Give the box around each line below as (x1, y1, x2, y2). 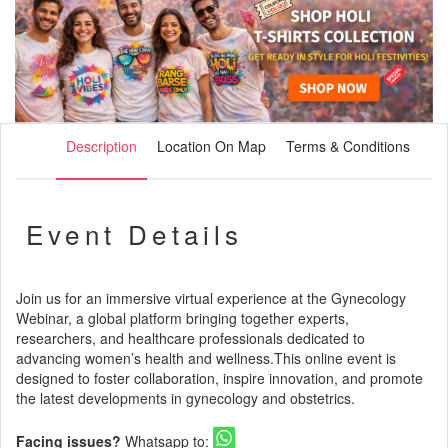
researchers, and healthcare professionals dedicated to (16, 328, 365, 349)
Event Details (26, 215, 244, 253)
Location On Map (157, 136, 266, 157)
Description (66, 136, 137, 157)
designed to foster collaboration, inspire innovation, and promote (16, 368, 423, 389)
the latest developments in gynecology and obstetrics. (16, 388, 355, 409)
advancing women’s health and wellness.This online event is (16, 348, 396, 369)
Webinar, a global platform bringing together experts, (16, 308, 349, 329)
